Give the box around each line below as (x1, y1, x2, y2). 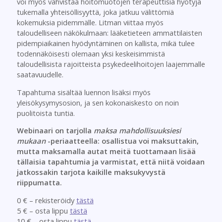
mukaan (16, 136, 46, 146)
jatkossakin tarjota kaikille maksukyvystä (16, 167, 166, 177)
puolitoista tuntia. (16, 108, 75, 118)
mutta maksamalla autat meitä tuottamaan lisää (16, 146, 196, 157)
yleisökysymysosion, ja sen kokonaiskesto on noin (16, 97, 179, 108)
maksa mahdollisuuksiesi (93, 125, 181, 136)
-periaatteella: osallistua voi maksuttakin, (45, 136, 199, 146)
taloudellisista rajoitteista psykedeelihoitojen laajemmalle (16, 58, 205, 69)
